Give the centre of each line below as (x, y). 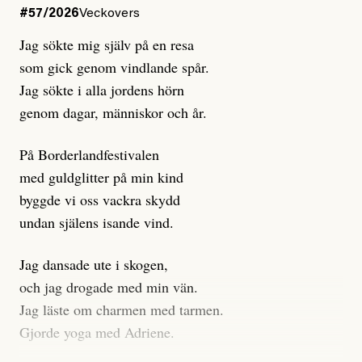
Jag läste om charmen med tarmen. (122, 310)
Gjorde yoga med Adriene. (97, 333)
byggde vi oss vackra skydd (100, 200)
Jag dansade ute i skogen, (94, 265)
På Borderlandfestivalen (89, 155)
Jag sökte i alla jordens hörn (102, 90)
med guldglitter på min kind (101, 177)
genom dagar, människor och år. (113, 113)
